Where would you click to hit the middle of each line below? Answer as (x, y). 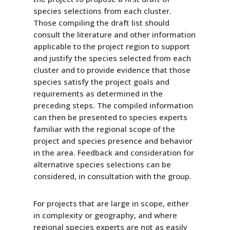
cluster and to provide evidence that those (112, 70)
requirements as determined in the (98, 93)
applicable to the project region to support (111, 46)
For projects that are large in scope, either (111, 203)
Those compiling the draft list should (101, 22)
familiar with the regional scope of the (104, 129)
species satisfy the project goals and (101, 81)
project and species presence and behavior (113, 140)
